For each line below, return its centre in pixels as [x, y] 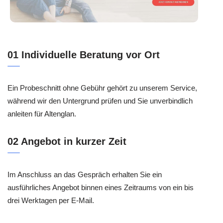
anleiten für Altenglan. [42, 113]
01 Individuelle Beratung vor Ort [84, 55]
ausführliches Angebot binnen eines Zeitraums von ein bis [101, 188]
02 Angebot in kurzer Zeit [67, 142]
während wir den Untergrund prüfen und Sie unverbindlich [100, 101]
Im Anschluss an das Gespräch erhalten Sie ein [85, 175]
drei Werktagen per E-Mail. [51, 201]
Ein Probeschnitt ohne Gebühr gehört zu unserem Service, [102, 88]
